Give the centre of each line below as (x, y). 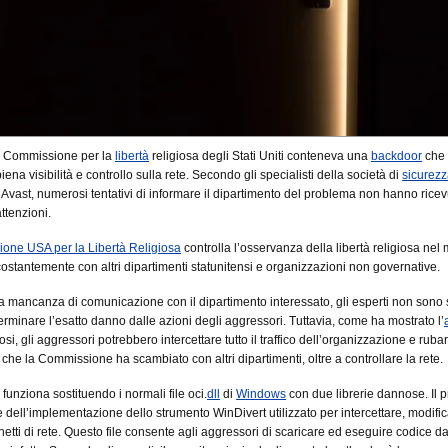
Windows (261, 393)
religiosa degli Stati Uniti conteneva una (260, 155)
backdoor (396, 155)
